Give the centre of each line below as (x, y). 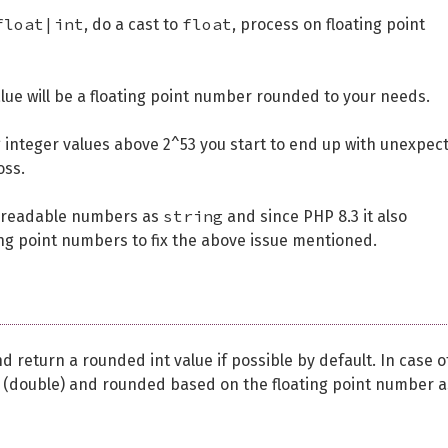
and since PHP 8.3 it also (315, 216)
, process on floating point (328, 24)
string (193, 216)
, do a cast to (133, 24)
